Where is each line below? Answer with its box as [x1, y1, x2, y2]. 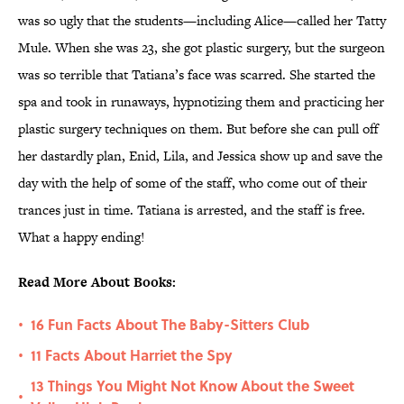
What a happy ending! [18, 227, 145, 247]
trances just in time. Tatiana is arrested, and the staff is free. [18, 200, 365, 220]
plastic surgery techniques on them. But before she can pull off [18, 119, 379, 139]
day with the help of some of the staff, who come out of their [18, 173, 367, 193]
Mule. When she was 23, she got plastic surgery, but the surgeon [18, 38, 385, 58]
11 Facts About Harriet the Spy [31, 344, 233, 366]
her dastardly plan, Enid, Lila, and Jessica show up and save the [18, 146, 382, 166]
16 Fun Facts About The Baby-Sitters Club [31, 314, 309, 335]
